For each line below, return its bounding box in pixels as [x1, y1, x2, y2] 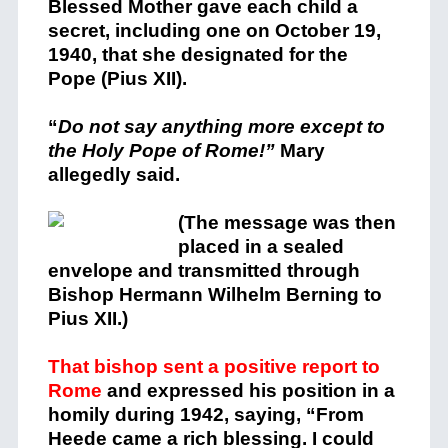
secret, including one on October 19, [47, 20, 381, 42]
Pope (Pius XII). [47, 68, 187, 90]
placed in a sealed [177, 236, 344, 258]
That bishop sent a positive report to [47, 356, 380, 378]
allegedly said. [47, 164, 180, 186]
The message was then [183, 212, 396, 234]
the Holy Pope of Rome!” [47, 140, 275, 162]
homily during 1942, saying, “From [47, 404, 364, 426]
